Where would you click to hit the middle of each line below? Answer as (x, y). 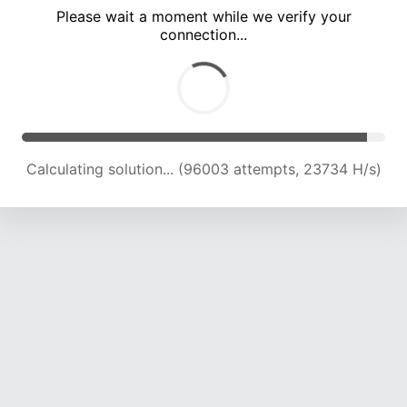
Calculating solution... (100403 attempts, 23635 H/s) (203, 169)
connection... (203, 35)
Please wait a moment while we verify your (203, 17)
